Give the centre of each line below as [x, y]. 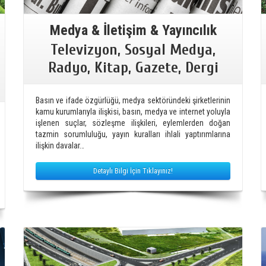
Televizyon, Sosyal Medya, [133, 50]
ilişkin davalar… [60, 145]
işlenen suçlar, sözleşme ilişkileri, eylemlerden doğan [133, 123]
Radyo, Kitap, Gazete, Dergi [133, 67]
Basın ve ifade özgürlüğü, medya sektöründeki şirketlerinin [133, 100]
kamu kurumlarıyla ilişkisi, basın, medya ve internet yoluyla [133, 111]
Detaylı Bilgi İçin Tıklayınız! [133, 171]
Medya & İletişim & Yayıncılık [133, 30]
